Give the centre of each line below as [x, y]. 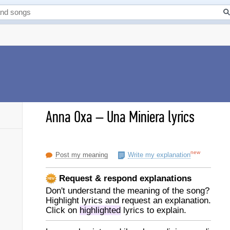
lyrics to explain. [154, 210]
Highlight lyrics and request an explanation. [128, 200]
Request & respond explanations [124, 178]
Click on [63, 210]
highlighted [100, 210]
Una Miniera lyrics [151, 117]
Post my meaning [82, 155]
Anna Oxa [69, 117]
